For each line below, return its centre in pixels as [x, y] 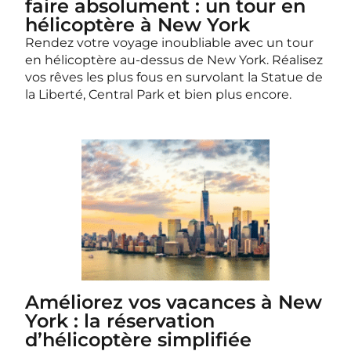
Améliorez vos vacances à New [174, 302]
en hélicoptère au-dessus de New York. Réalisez [174, 60]
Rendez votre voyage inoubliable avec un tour [169, 43]
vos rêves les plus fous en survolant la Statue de [174, 77]
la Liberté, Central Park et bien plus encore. [158, 94]
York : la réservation [120, 321]
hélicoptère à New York [138, 25]
